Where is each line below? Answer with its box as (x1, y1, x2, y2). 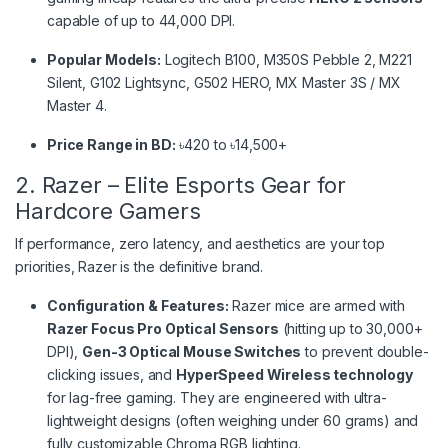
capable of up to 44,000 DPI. (47, 11, 236, 29)
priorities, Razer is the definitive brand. (15, 257, 264, 275)
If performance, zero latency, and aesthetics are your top (15, 234, 386, 252)
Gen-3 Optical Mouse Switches (82, 342, 302, 360)
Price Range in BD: (47, 135, 176, 153)
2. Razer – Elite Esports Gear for (15, 171, 346, 198)
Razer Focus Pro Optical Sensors (47, 319, 279, 337)
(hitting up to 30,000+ (278, 319, 423, 337)
